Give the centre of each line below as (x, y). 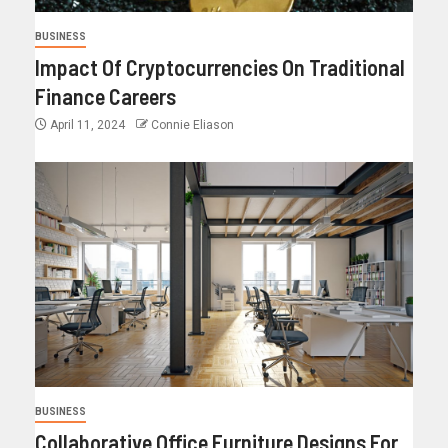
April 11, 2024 (87, 125)
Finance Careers (105, 96)
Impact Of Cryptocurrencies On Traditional (220, 67)
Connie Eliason (192, 125)
